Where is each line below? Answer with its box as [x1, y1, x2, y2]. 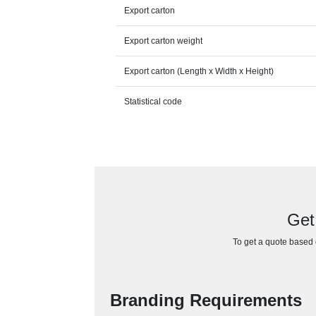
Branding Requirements [110, 291, 303, 310]
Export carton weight [124, 36, 203, 46]
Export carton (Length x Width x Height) [124, 66, 274, 76]
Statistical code [124, 97, 183, 107]
